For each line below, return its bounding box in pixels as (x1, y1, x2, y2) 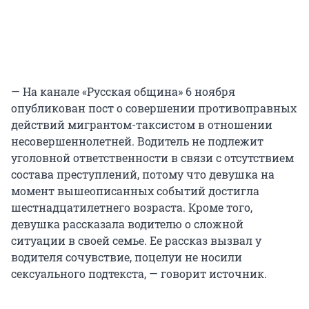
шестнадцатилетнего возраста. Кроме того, (11, 200, 252, 215)
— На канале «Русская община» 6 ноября (11, 84, 235, 99)
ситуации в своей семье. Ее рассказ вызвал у (11, 233, 261, 248)
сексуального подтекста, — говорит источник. (11, 266, 267, 281)
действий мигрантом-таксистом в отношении (11, 117, 272, 132)
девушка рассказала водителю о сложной (11, 217, 243, 232)
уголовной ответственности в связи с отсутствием (11, 150, 294, 166)
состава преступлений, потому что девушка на (11, 167, 275, 182)
